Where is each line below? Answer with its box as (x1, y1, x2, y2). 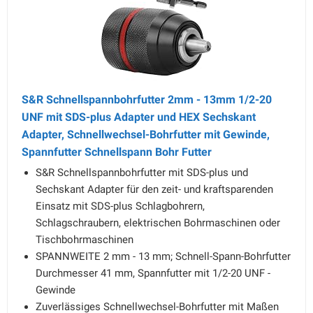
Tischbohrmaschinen (36, 233, 133, 246)
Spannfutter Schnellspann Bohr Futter (22, 145, 212, 159)
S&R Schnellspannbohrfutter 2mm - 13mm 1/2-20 (22, 93, 272, 106)
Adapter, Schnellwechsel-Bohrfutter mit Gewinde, (22, 128, 270, 141)
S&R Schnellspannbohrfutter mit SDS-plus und (36, 166, 248, 179)
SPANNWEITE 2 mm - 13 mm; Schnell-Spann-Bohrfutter (36, 250, 291, 263)
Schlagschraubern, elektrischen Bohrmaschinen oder (36, 217, 280, 229)
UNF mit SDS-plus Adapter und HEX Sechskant (22, 110, 256, 124)
